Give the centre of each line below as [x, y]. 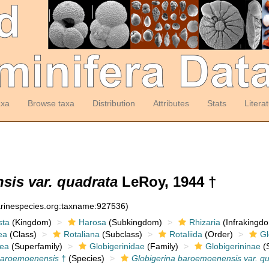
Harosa [92, 222]
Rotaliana [81, 234]
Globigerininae [233, 246]
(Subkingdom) [134, 222]
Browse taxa [51, 103]
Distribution [113, 103]
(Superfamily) [35, 246]
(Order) [217, 234]
